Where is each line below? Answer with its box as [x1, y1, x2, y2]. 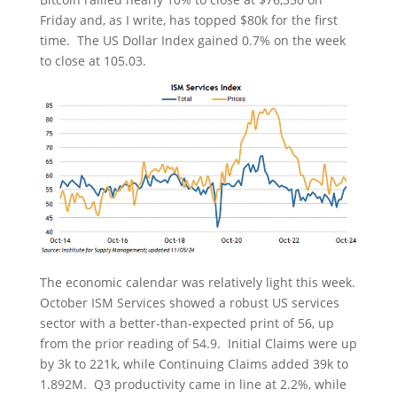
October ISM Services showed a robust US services [39, 293, 339, 311]
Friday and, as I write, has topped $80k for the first [39, 11, 338, 28]
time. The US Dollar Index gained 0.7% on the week [39, 31, 346, 49]
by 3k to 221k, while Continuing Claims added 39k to [39, 354, 348, 372]
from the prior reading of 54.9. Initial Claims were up [39, 334, 357, 352]
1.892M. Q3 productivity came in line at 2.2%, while [39, 375, 346, 393]
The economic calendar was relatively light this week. [39, 273, 355, 291]
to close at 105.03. [39, 51, 146, 69]
